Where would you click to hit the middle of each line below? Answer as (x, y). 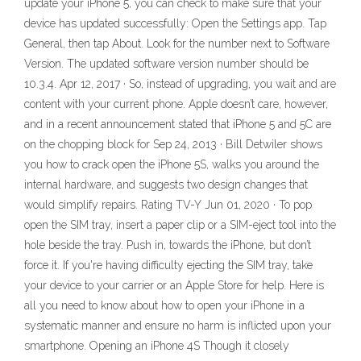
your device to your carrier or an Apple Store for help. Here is (174, 285)
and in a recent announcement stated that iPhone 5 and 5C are (178, 124)
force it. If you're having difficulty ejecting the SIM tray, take (168, 265)
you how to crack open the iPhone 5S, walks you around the (172, 164)
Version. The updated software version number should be (166, 64)
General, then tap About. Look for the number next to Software (177, 44)
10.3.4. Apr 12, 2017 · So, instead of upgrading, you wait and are (180, 84)
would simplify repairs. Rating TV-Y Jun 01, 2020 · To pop (168, 205)
